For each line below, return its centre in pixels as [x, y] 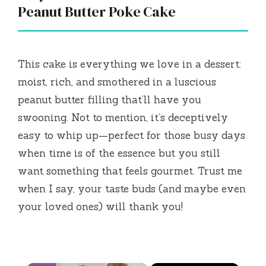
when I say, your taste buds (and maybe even [132, 189]
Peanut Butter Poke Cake [97, 11]
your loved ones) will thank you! [100, 206]
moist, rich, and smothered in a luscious [117, 82]
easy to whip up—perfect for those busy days [132, 135]
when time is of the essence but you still [119, 153]
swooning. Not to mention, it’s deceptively [123, 117]
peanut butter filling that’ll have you [110, 99]
